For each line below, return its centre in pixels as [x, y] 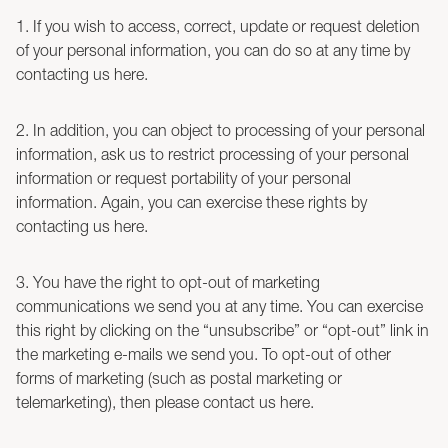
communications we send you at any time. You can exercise [219, 306]
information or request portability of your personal [183, 178]
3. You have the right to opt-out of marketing [168, 282]
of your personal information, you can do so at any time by [213, 50]
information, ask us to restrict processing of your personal [212, 154]
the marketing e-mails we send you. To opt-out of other [203, 354]
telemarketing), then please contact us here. [165, 402]
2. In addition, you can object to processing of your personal [220, 130]
